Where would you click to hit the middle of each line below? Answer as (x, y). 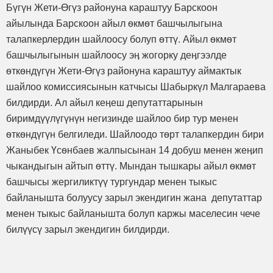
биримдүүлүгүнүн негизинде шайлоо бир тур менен (122, 118)
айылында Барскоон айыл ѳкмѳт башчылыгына (114, 23)
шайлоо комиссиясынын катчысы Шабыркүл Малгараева (136, 87)
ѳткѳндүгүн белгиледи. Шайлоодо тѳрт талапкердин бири (135, 134)
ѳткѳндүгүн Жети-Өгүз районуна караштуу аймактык (124, 71)
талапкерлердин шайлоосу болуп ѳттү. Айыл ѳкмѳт (121, 39)
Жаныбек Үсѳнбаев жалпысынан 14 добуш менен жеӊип (135, 150)
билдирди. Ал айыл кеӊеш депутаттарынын (105, 102)
